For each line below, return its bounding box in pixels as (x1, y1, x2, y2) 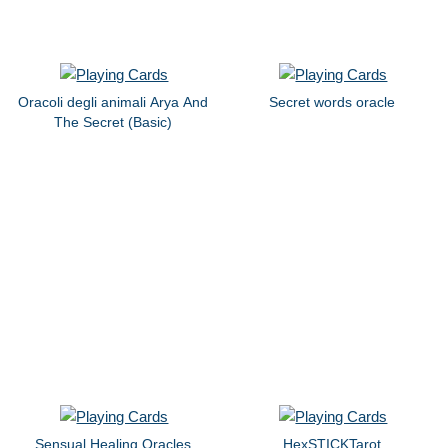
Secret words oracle (269, 93, 396, 110)
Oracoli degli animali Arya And (18, 93, 209, 110)
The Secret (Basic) (54, 113, 173, 130)
